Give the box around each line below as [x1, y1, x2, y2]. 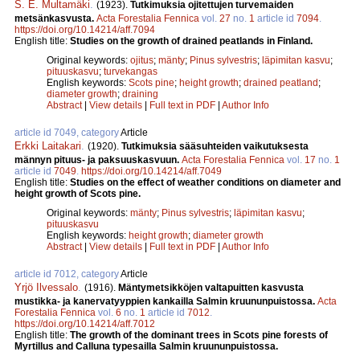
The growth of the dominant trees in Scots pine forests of [70, 329, 328, 342]
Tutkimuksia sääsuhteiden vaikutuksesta [121, 141, 309, 153]
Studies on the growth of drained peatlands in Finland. [70, 35, 313, 47]
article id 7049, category [14, 127, 121, 139]
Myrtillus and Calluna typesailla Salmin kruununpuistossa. [14, 341, 278, 353]
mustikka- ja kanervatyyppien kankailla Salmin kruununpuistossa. [14, 296, 317, 308]
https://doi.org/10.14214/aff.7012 [14, 318, 155, 330]
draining [122, 88, 158, 100]
